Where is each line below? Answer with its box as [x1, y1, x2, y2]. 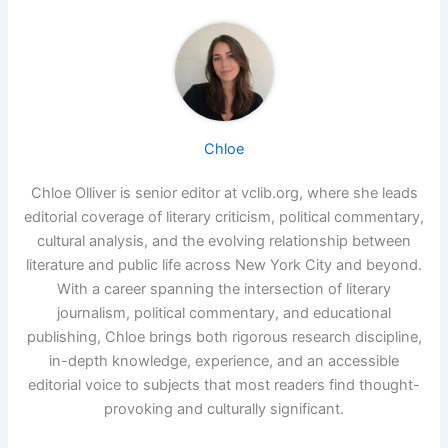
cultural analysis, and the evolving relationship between [37, 231, 411, 250]
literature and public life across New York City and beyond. [26, 255, 422, 274]
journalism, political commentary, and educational [57, 303, 391, 322]
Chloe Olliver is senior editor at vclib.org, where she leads [30, 183, 418, 202]
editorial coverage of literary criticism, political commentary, [24, 207, 424, 226]
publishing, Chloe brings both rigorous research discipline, [26, 327, 422, 346]
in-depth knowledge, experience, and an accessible [49, 351, 399, 370]
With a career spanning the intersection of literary [57, 279, 391, 298]
